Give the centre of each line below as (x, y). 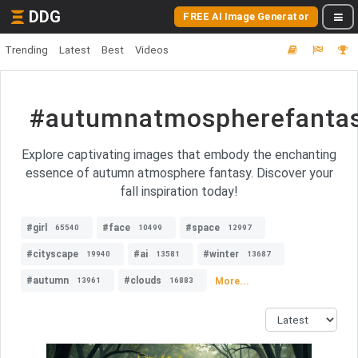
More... (232, 281)
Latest (75, 50)
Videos (152, 50)
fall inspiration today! (179, 191)
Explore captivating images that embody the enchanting (179, 155)
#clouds (143, 280)
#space (203, 228)
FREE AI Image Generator (246, 16)
